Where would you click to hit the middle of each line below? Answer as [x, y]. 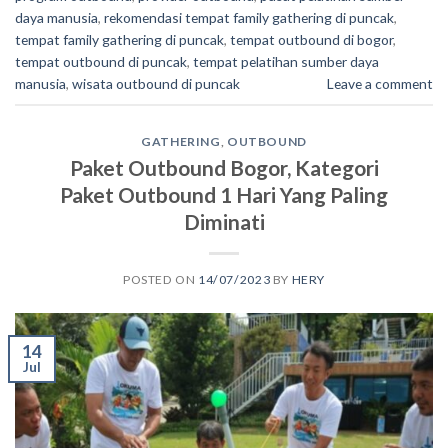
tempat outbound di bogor [311, 40]
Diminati [224, 221]
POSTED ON [160, 279]
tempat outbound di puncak [101, 62]
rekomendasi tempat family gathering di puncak [249, 18]
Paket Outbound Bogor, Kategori [224, 167]
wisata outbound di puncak [156, 84]
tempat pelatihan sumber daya [286, 62]
